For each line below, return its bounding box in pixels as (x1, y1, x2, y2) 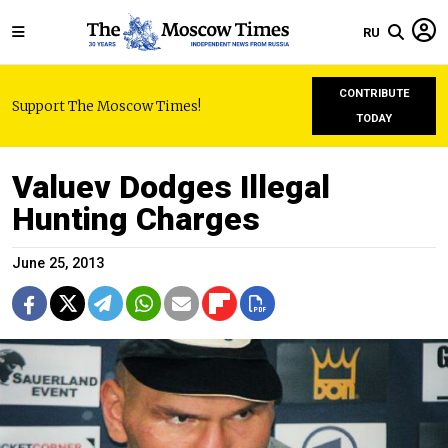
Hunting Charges (12, 200, 260, 238)
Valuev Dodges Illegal (12, 168, 330, 206)
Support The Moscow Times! (12, 97, 201, 115)
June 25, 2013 (12, 255, 104, 272)
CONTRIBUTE (338, 87, 410, 100)
